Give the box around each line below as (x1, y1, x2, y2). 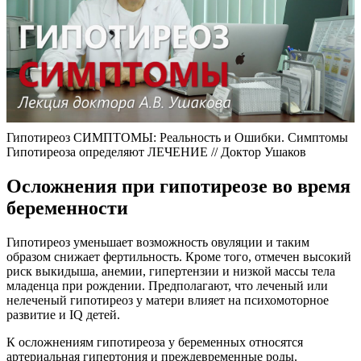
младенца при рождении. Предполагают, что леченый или (6, 279, 328, 293)
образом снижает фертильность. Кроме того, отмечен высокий (6, 250, 351, 264)
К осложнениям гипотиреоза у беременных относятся (6, 335, 303, 350)
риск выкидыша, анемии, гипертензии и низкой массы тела (6, 264, 335, 279)
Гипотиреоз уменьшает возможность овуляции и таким (6, 235, 309, 250)
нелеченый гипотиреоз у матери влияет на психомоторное (6, 293, 329, 308)
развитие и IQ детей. (6, 308, 120, 322)
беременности (6, 197, 128, 219)
